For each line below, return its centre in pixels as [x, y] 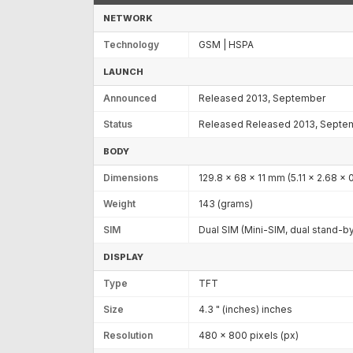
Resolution [128, 335]
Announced [130, 98]
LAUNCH [123, 71]
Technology [131, 44]
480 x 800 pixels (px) [249, 335]
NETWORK [128, 18]
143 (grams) [226, 203]
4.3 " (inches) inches [245, 309]
